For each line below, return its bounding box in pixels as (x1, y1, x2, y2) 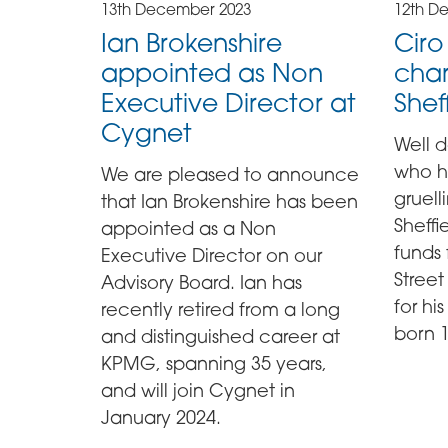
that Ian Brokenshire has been (100, 189, 358, 212)
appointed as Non (100, 57, 323, 89)
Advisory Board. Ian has (100, 270, 302, 293)
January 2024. (100, 405, 221, 428)
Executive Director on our (100, 243, 322, 266)
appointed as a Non (100, 216, 276, 239)
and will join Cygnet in (100, 378, 295, 401)
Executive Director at (100, 87, 356, 119)
